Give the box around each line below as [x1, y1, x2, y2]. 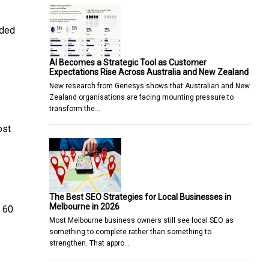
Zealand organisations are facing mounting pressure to [49, 92, 234, 101]
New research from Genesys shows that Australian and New [49, 81, 250, 90]
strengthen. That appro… [49, 238, 130, 247]
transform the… [49, 104, 100, 113]
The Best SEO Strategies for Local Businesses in [49, 192, 231, 202]
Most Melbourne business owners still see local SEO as [49, 216, 234, 225]
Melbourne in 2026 [49, 201, 119, 211]
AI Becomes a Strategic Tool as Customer [49, 57, 207, 67]
